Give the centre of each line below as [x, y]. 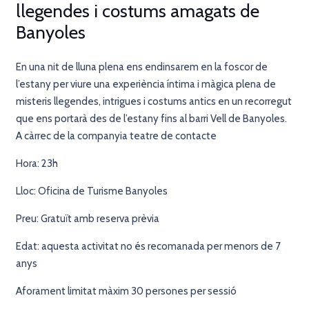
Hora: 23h [37, 164]
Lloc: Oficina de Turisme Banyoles [91, 191]
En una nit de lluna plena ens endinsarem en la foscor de [141, 67]
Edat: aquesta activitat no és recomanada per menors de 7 [148, 247]
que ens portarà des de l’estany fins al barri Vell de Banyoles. [151, 119]
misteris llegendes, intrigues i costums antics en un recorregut [153, 102]
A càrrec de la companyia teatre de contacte [116, 136]
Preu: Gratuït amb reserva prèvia [87, 219]
